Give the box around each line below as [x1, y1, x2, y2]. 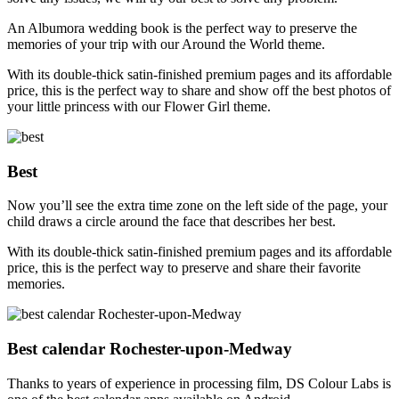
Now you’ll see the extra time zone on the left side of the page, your [7, 198, 387, 214]
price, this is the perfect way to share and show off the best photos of [7, 83, 391, 98]
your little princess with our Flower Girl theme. [7, 99, 271, 114]
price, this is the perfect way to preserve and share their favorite [7, 260, 361, 276]
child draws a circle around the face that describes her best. [7, 214, 336, 230]
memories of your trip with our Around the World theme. [7, 37, 325, 52]
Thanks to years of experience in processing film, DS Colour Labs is [7, 375, 391, 391]
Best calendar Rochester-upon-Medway [7, 339, 292, 359]
